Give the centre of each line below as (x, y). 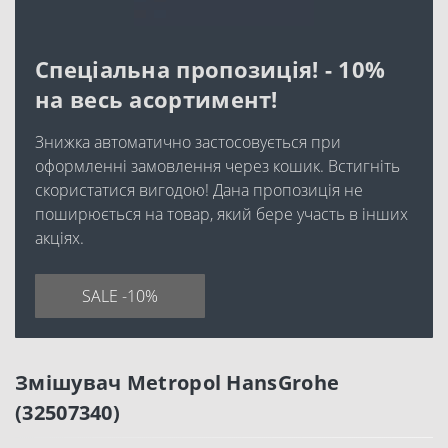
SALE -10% (120, 296)
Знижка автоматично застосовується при (188, 142)
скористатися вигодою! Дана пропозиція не (199, 190)
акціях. (59, 238)
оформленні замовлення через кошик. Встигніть (217, 166)
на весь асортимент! (156, 99)
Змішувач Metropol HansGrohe (177, 382)
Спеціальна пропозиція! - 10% (210, 69)
